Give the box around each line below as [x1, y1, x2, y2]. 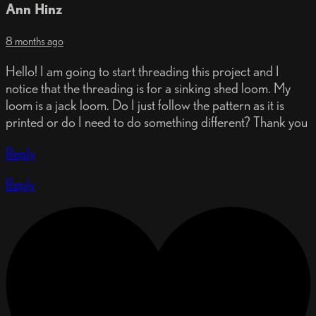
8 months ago [6, 35, 63, 49]
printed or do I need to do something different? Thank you [6, 114, 308, 131]
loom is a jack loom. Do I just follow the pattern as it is [6, 97, 284, 114]
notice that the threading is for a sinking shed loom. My [6, 80, 291, 97]
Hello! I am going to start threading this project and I [6, 63, 279, 80]
